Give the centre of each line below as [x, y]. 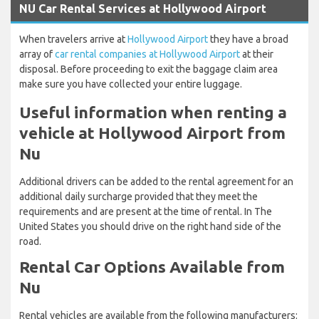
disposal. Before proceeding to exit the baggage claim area [148, 69]
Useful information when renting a [153, 112]
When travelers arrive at [73, 39]
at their [257, 54]
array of [37, 54]
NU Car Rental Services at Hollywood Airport [143, 8]
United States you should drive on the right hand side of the [150, 226]
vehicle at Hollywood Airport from [152, 132]
